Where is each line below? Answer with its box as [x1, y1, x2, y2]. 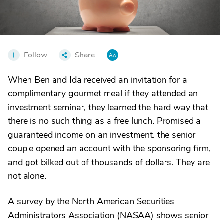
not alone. [8, 170, 46, 182]
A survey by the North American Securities [8, 195, 174, 207]
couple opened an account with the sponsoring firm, [8, 142, 211, 154]
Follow [24, 50, 47, 60]
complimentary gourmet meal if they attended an [8, 87, 198, 99]
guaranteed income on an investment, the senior [8, 129, 195, 140]
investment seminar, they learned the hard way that [8, 101, 208, 113]
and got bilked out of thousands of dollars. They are [8, 156, 210, 168]
